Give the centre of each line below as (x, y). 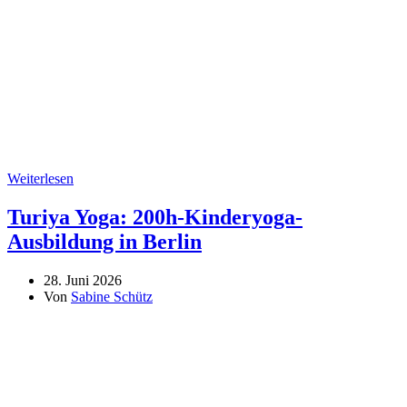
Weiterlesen (40, 179)
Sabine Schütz (112, 297)
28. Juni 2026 (83, 281)
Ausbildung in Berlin (104, 242)
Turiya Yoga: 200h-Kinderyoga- (155, 218)
